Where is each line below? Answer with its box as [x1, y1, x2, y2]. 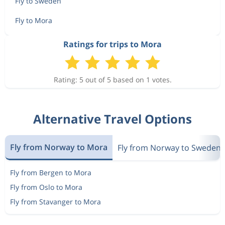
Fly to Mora [15, 16, 52, 25]
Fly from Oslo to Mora [10, 182, 82, 192]
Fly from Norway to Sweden [118, 142, 221, 153]
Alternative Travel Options [33, 110, 192, 127]
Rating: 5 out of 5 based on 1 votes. [53, 75, 172, 84]
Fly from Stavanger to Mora [10, 197, 101, 206]
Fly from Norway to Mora [10, 141, 107, 153]
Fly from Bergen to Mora [10, 168, 91, 177]
